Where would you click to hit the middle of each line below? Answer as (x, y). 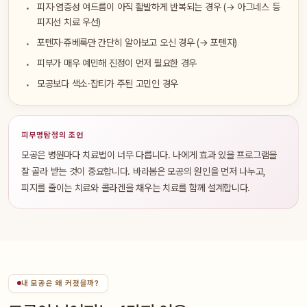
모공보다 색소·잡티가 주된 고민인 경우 (108, 84)
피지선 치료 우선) (69, 22)
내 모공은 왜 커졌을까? (60, 283)
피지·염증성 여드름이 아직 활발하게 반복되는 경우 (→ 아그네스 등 (159, 7)
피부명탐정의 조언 (53, 135)
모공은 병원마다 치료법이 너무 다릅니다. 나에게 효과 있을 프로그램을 (149, 155)
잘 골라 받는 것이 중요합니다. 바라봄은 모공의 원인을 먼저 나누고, (144, 171)
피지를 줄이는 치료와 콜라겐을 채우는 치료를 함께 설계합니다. (136, 188)
